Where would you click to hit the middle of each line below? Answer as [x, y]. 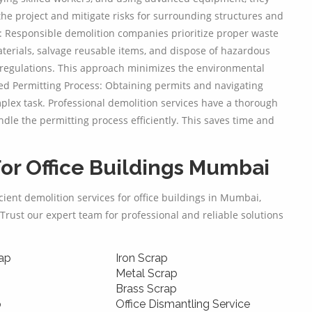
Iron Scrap [142, 258]
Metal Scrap [147, 274]
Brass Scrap [146, 289]
